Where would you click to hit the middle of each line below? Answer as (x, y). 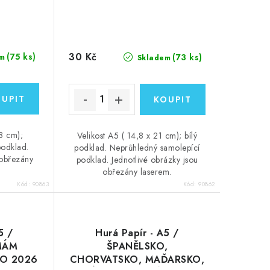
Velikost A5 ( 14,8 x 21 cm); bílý (137, 135)
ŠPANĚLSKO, (137, 246)
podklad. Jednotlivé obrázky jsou (137, 159)
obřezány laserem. (137, 171)
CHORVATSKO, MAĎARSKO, (137, 259)
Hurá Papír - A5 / (137, 233)
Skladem (153, 58)
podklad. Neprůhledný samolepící (137, 147)
